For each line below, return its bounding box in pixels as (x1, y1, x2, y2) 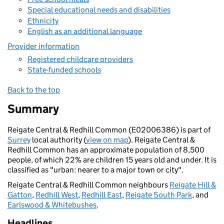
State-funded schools (27, 65, 101, 74)
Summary (7, 101, 59, 116)
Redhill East (81, 190, 122, 199)
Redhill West (35, 190, 78, 199)
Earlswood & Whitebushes (7, 200, 96, 209)
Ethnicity (27, 15, 58, 25)
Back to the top (7, 85, 60, 94)
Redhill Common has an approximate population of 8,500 (7, 145, 204, 154)
